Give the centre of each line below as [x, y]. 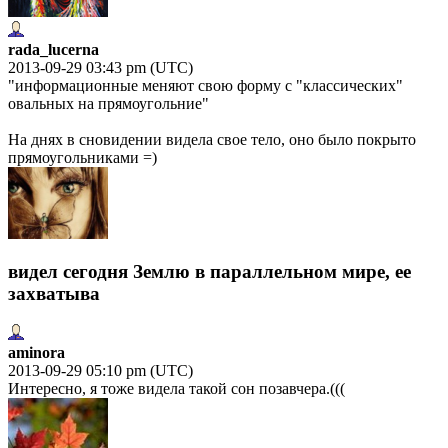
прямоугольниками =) [82, 157]
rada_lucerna [53, 49]
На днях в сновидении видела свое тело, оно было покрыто [212, 139]
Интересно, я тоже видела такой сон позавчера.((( [176, 389]
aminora [36, 353]
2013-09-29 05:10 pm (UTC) [100, 371]
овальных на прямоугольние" [108, 103]
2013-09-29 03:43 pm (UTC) [100, 67]
